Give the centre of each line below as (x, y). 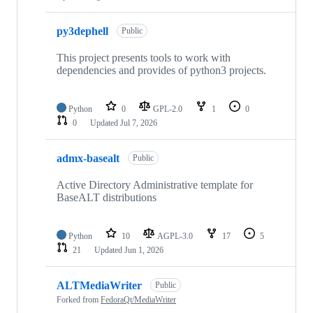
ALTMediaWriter (99, 285)
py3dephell (82, 31)
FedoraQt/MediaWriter (138, 300)
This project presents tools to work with (144, 58)
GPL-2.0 (169, 109)
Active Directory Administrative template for (155, 185)
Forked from (79, 300)
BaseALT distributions (107, 198)
